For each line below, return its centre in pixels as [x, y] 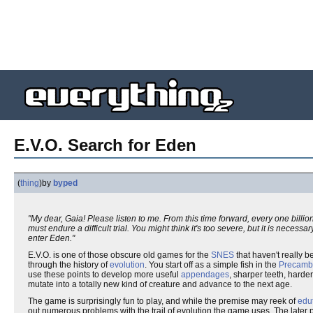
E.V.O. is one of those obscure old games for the [119, 255]
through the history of [69, 265]
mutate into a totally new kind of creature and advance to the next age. [160, 284]
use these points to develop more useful [104, 275]
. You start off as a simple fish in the [212, 265]
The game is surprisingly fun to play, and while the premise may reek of [163, 301]
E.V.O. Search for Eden [105, 145]
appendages [205, 275]
